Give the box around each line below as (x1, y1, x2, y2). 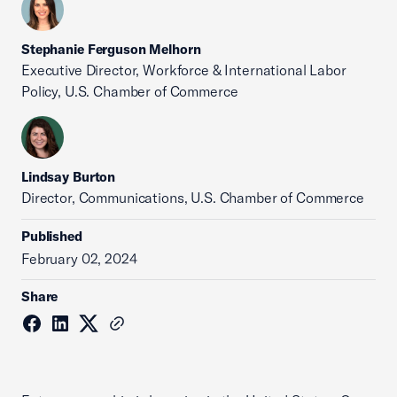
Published (21, 228, 82, 245)
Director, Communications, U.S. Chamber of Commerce (21, 189, 364, 206)
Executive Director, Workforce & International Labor (21, 61, 346, 79)
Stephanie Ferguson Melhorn (21, 41, 201, 58)
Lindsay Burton (21, 168, 116, 185)
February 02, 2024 (21, 250, 137, 268)
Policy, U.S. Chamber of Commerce (21, 82, 238, 100)
